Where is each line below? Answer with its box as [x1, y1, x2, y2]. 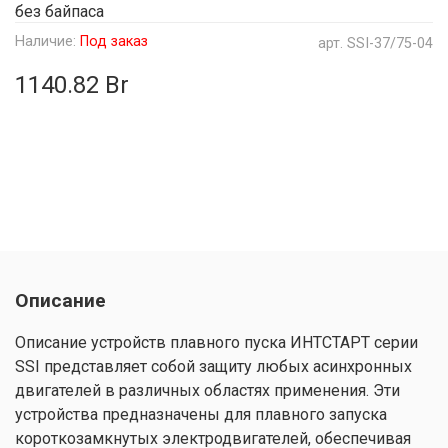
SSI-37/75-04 [347, 34, 433, 52]
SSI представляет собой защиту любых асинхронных [15, 357, 412, 377]
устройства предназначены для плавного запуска [15, 405, 387, 425]
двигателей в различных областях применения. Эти [15, 381, 400, 401]
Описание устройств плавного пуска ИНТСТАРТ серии [15, 333, 418, 353]
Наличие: [15, 32, 76, 50]
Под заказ [80, 32, 148, 50]
